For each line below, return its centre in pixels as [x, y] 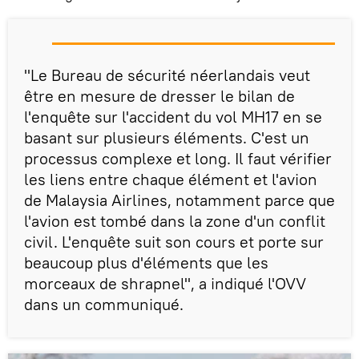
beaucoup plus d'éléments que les [146, 262]
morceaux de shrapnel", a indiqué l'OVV [165, 283]
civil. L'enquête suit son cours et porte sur [174, 241]
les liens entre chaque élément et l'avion [171, 179]
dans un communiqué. [104, 304]
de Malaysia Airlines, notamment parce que [179, 200]
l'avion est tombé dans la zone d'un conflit [175, 220]
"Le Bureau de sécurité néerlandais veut [167, 75]
